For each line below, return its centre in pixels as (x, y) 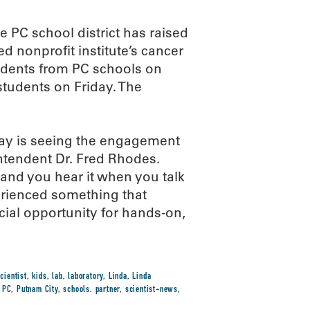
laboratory (86, 277)
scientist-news (151, 290)
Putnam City (37, 290)
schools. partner (92, 290)
